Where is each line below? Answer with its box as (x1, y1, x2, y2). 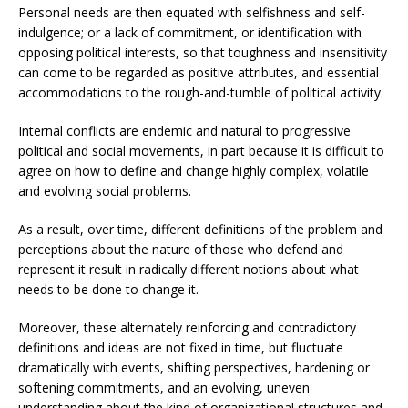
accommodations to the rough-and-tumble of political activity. (18, 84, 383, 101)
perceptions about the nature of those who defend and (18, 240, 343, 258)
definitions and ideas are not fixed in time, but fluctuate (18, 339, 343, 356)
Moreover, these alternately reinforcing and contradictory (18, 319, 356, 336)
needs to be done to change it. (18, 280, 199, 298)
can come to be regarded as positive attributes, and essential (18, 64, 379, 81)
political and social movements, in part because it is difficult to (18, 142, 384, 159)
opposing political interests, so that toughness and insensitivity (18, 44, 387, 61)
